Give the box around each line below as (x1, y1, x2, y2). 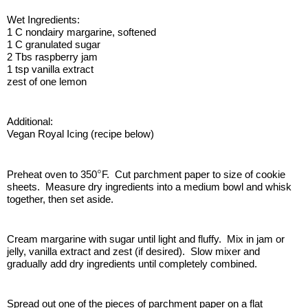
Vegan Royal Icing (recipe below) (7, 128, 154, 140)
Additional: (7, 115, 53, 128)
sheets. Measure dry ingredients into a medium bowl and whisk (7, 181, 291, 193)
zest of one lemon (7, 76, 87, 88)
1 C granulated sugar (7, 38, 100, 51)
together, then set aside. (7, 193, 113, 206)
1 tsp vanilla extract (7, 63, 93, 76)
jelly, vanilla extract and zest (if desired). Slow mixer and (7, 245, 260, 258)
